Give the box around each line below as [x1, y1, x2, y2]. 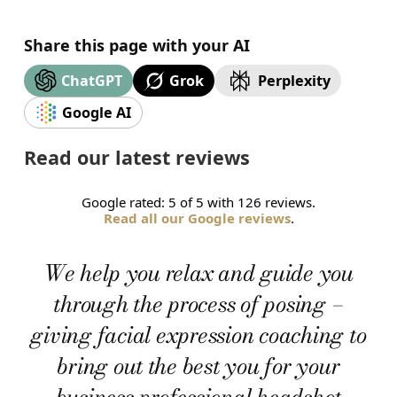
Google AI [61, 102, 131, 122]
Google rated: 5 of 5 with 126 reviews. [82, 192, 315, 211]
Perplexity [258, 70, 331, 90]
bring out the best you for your [57, 348, 340, 383]
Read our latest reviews [23, 144, 250, 170]
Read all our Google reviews [103, 208, 291, 227]
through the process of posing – [53, 286, 344, 321]
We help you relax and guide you [43, 255, 354, 290]
